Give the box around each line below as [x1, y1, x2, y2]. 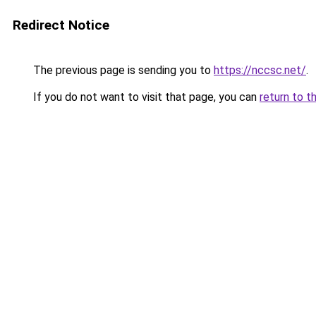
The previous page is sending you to [30, 63, 214, 77]
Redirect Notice [13, 17, 109, 33]
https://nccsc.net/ [214, 63, 306, 77]
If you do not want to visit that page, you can [30, 90, 260, 104]
